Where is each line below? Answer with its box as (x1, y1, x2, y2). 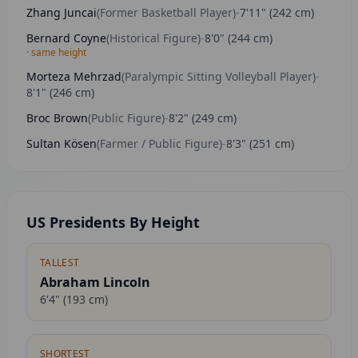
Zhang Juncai (26, 5, 97, 20)
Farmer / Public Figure (100, 136, 219, 151)
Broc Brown (26, 110, 88, 125)
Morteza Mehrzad (26, 69, 121, 84)
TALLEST (40, 256, 80, 269)
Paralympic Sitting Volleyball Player (125, 69, 312, 84)
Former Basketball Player (100, 5, 233, 20)
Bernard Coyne (26, 30, 106, 46)
